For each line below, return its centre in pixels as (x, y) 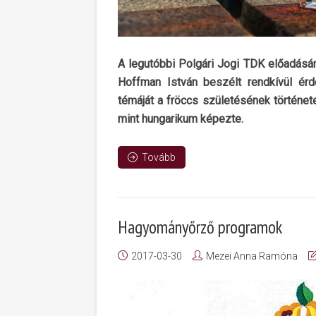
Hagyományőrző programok (200, 227)
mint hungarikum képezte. (181, 119)
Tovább (159, 158)
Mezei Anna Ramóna (252, 256)
